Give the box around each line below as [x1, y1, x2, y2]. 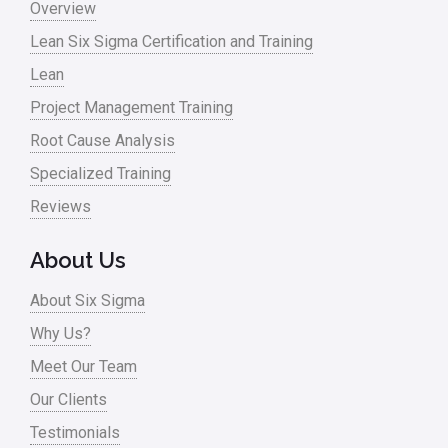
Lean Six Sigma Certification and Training [30, 31, 313, 51]
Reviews [30, 196, 91, 216]
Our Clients [30, 389, 107, 409]
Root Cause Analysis [30, 130, 175, 150]
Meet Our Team [30, 356, 137, 376]
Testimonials [30, 422, 120, 442]
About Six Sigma [30, 290, 145, 310]
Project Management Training [30, 97, 233, 117]
